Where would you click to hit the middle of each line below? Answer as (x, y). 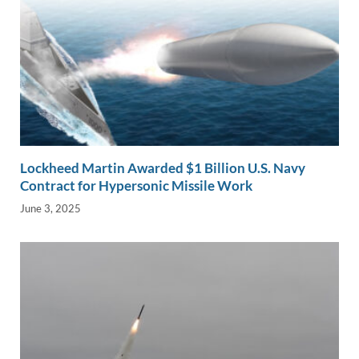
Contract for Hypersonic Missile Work (136, 185)
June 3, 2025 (50, 209)
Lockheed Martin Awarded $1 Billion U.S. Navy (163, 167)
